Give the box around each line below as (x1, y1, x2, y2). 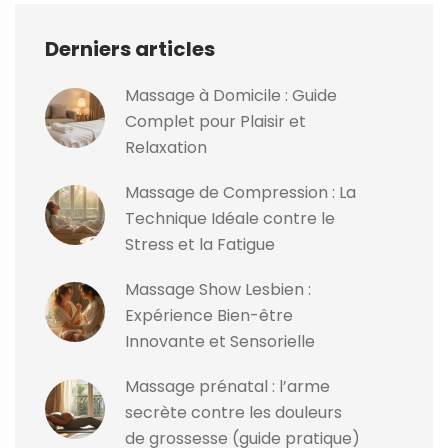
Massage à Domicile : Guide (125, 84, 337, 108)
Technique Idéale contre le (125, 207, 335, 231)
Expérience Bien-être (125, 304, 293, 328)
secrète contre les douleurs (125, 401, 342, 425)
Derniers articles (45, 35, 215, 64)
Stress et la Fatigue (125, 233, 275, 257)
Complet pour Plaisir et (125, 110, 306, 134)
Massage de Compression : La (125, 181, 356, 205)
